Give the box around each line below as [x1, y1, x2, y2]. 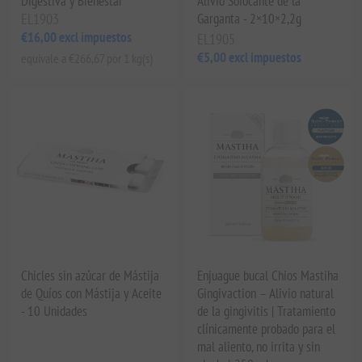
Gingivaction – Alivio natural [197, 284, 334, 302]
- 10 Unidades [21, 301, 88, 320]
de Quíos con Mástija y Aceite [21, 284, 162, 302]
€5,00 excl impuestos [197, 48, 301, 66]
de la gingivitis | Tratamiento [197, 301, 335, 320]
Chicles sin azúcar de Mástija [21, 266, 160, 284]
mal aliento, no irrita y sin [197, 337, 320, 356]
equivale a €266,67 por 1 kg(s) [21, 49, 154, 66]
